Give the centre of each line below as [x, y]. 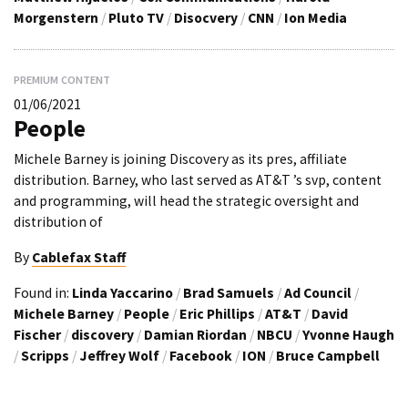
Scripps [45, 355]
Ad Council [318, 292]
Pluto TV [136, 17]
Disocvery [206, 17]
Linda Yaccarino [122, 292]
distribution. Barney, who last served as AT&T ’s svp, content [198, 180]
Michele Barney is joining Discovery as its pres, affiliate [180, 159]
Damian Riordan [195, 334]
